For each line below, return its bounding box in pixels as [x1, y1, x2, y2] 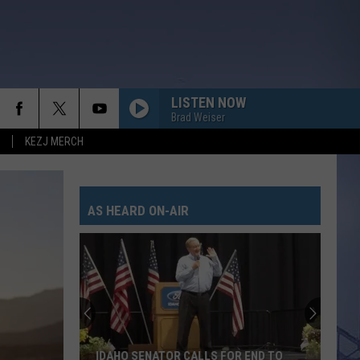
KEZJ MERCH [25, 135, 84, 148]
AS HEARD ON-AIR [88, 202, 189, 219]
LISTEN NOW [171, 93, 246, 111]
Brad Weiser [171, 110, 225, 124]
